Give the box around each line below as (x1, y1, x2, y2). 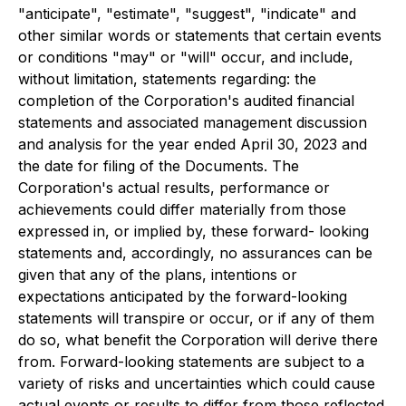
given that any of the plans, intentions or (18, 266, 297, 284)
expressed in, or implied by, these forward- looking (18, 222, 369, 240)
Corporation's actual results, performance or (18, 179, 330, 197)
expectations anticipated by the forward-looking (18, 287, 347, 305)
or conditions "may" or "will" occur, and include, (18, 48, 353, 66)
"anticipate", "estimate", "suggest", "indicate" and (18, 5, 356, 23)
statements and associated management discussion (18, 113, 367, 131)
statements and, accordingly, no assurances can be (18, 244, 372, 262)
